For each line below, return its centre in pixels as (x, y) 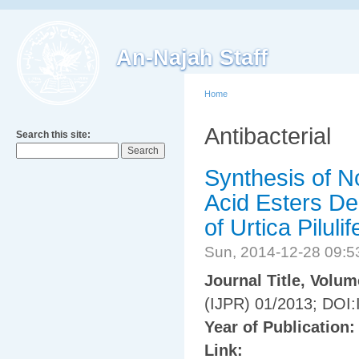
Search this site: (53, 135)
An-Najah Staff (192, 58)
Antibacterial (268, 136)
